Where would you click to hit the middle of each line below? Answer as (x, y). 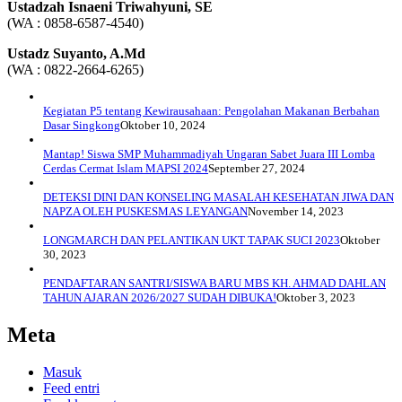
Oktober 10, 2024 (163, 125)
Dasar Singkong (82, 125)
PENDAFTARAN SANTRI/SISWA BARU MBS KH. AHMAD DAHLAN (214, 283)
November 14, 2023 (296, 211)
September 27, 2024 (257, 168)
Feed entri (71, 389)
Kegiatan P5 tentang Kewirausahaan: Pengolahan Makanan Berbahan (211, 110)
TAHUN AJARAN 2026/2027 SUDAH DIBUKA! (160, 297)
